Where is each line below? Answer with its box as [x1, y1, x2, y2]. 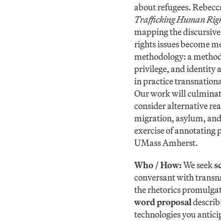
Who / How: [134, 159, 183, 171]
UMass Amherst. [134, 137, 198, 148]
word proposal [134, 196, 193, 208]
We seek [183, 159, 214, 171]
